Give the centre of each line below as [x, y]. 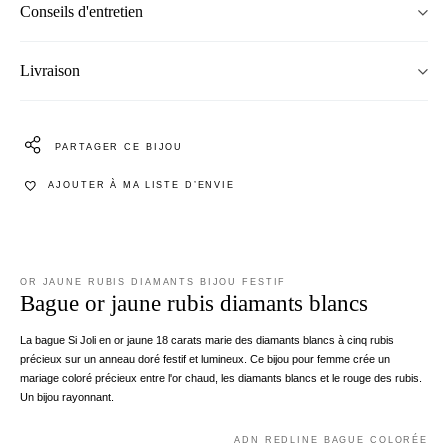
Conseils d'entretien [81, 12]
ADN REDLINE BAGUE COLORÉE [331, 440]
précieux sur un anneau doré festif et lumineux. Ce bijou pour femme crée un [205, 359]
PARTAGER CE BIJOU [119, 147]
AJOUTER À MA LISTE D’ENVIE [141, 185]
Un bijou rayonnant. [67, 397]
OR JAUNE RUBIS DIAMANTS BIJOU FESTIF [153, 282]
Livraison [50, 71]
